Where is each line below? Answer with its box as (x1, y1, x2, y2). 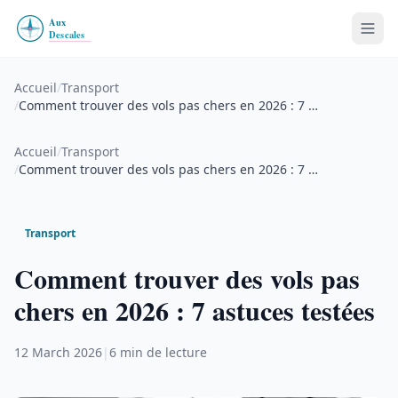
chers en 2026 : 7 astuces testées (14, 291, 375, 330)
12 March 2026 (14, 344, 102, 361)
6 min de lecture (109, 344, 207, 361)
